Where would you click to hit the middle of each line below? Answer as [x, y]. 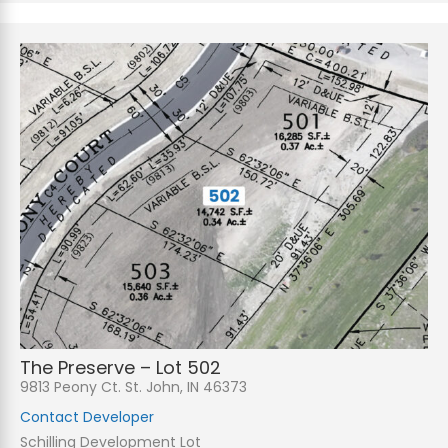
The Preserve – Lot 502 [120, 368]
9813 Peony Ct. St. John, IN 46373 [133, 387]
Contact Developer [87, 417]
